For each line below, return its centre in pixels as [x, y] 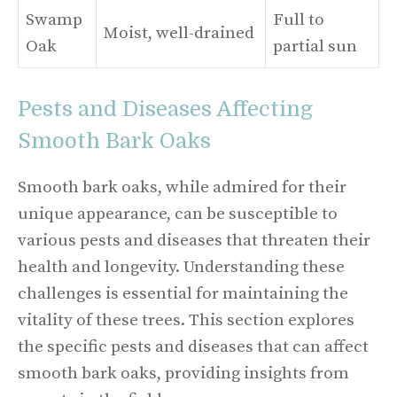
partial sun [315, 46]
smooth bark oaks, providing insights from [183, 374]
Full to [299, 19]
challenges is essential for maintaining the [183, 294]
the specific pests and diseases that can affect [193, 347]
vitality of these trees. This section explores [186, 320]
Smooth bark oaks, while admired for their [182, 187]
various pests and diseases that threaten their [194, 241]
